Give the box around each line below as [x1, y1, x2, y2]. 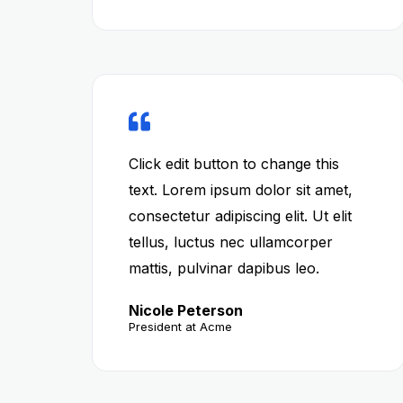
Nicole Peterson [129, 301, 243, 319]
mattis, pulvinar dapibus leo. [129, 259, 319, 277]
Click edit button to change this [129, 155, 339, 173]
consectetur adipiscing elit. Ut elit [129, 207, 352, 225]
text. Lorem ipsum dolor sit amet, [129, 181, 353, 199]
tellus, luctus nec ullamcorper [129, 233, 333, 251]
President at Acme [129, 319, 232, 334]
